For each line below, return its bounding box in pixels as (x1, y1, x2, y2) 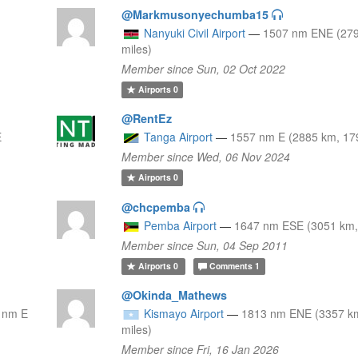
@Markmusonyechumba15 (121, 6, 269, 22)
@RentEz (121, 109, 173, 126)
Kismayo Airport (144, 304, 225, 321)
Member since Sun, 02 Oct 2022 (121, 60, 286, 77)
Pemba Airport (144, 217, 217, 233)
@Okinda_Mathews (121, 286, 228, 303)
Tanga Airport (144, 128, 213, 145)
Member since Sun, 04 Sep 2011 (121, 237, 288, 253)
